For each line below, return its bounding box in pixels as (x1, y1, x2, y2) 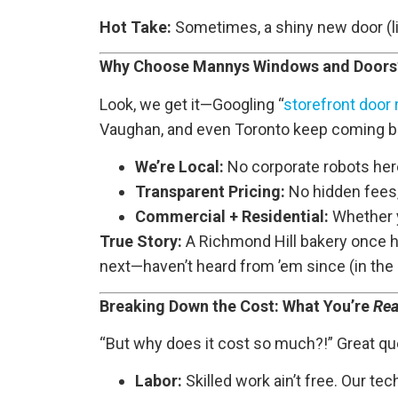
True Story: (99, 232, 182, 251)
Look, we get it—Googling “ (99, 94, 283, 114)
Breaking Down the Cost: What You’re (99, 296, 373, 315)
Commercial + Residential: (135, 207, 329, 227)
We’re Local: (135, 157, 224, 177)
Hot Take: (99, 18, 171, 37)
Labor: (135, 371, 182, 391)
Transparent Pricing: (135, 182, 285, 202)
